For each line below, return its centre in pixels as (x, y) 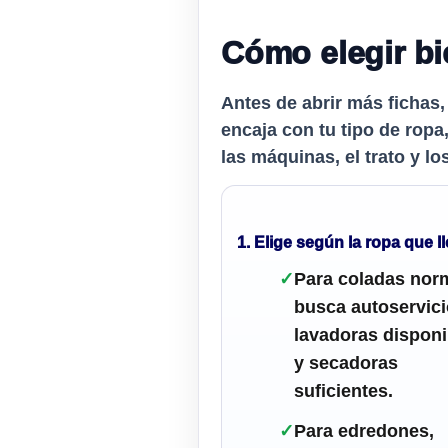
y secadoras (346, 363)
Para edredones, (364, 431)
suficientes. (343, 391)
